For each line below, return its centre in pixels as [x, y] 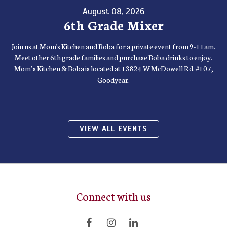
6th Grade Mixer [113, 25]
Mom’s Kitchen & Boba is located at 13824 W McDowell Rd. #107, [113, 68]
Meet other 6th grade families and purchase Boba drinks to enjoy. [113, 57]
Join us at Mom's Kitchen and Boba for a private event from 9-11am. [113, 46]
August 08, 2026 [113, 11]
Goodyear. [113, 79]
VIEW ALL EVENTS [113, 128]
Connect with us [113, 196]
